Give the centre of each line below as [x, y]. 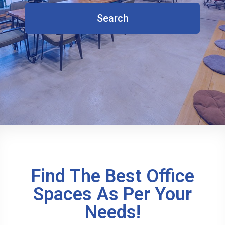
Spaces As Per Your [113, 194]
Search [113, 18]
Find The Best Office [113, 176]
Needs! [113, 212]
